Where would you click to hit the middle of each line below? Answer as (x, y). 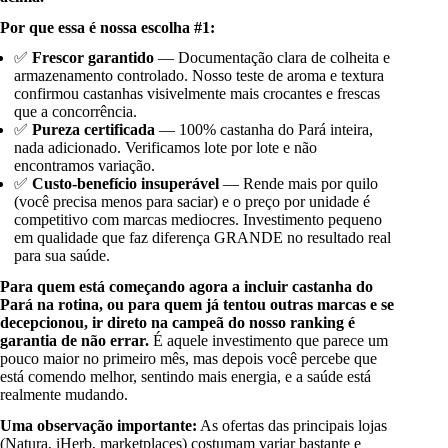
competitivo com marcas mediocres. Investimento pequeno (198, 220)
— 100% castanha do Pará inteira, (264, 130)
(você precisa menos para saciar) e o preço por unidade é (192, 202)
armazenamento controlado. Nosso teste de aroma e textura (199, 76)
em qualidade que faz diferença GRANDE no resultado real (203, 238)
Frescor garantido (93, 58)
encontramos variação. (85, 166)
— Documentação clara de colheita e (272, 58)
